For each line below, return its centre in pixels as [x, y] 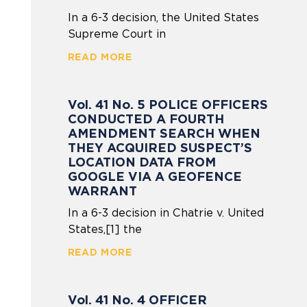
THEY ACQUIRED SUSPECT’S [160, 147]
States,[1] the [105, 229]
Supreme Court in [116, 34]
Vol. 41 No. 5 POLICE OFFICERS [168, 104]
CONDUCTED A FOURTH [146, 119]
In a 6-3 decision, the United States [163, 17]
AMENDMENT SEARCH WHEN [164, 133]
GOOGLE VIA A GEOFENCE [155, 176]
